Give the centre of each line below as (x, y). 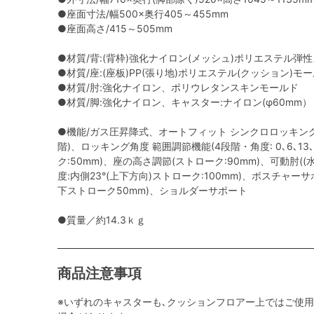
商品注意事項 (100, 273)
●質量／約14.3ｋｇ (102, 220)
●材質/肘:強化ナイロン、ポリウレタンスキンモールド (178, 87)
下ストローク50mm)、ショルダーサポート (152, 190)
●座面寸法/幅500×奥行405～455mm (143, 14)
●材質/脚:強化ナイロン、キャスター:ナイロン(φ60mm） (185, 102)
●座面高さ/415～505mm (115, 28)
